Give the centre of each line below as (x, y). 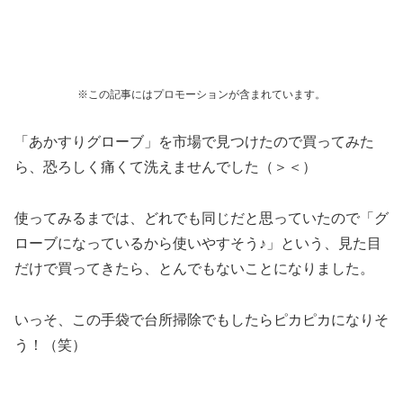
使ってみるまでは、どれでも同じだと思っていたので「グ (201, 219)
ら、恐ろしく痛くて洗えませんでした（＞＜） (166, 167)
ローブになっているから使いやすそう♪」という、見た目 (198, 244)
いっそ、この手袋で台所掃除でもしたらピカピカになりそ (201, 319)
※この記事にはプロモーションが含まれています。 (201, 94)
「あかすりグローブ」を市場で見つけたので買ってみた (194, 142)
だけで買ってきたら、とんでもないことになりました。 (194, 269)
